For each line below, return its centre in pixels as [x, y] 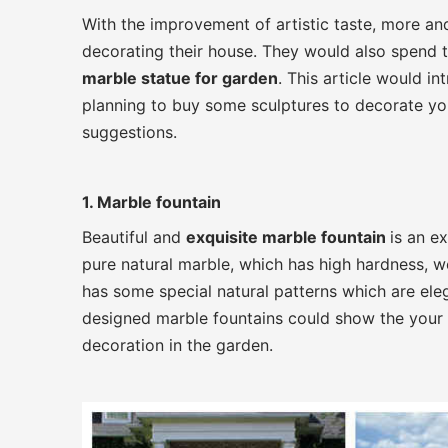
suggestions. [129, 132]
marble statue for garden [180, 78]
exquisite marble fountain [288, 237]
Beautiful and [134, 237]
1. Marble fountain [151, 202]
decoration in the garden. [177, 345]
